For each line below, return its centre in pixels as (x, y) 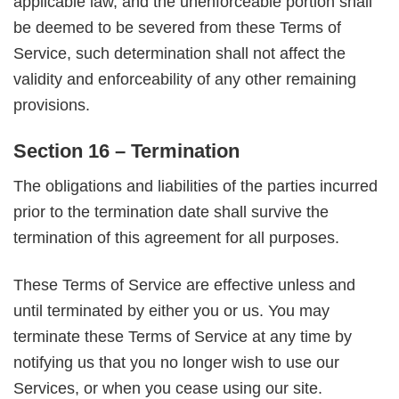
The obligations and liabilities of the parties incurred (195, 187)
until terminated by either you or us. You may (171, 310)
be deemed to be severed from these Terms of (177, 27)
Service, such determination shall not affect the (179, 53)
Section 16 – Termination (126, 151)
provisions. (52, 105)
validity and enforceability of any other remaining (185, 79)
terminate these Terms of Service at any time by (183, 336)
